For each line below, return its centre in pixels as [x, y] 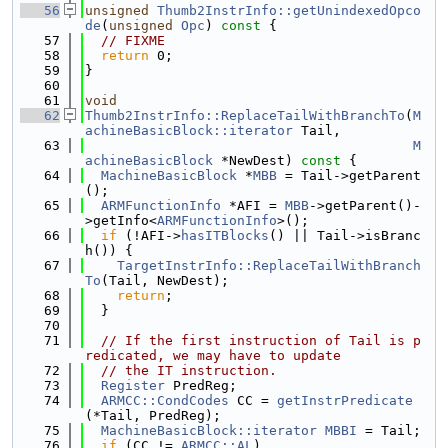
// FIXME [133, 40]
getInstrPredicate [345, 400]
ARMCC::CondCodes [165, 400]
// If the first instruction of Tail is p [261, 340]
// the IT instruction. [189, 370]
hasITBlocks [225, 235]
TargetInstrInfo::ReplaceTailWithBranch [269, 265]
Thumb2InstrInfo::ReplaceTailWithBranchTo [245, 115]
